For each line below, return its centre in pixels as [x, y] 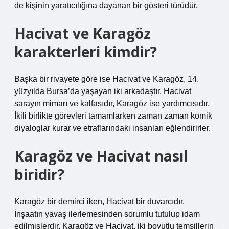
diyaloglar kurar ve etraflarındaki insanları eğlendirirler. [112, 128]
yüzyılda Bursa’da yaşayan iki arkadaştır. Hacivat [103, 91]
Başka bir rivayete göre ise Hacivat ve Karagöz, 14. [107, 79]
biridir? [39, 174]
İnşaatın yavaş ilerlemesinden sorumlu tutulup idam [107, 214]
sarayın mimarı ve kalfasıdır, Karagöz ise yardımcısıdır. [112, 104]
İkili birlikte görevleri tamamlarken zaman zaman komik [113, 116]
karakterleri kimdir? [86, 52]
